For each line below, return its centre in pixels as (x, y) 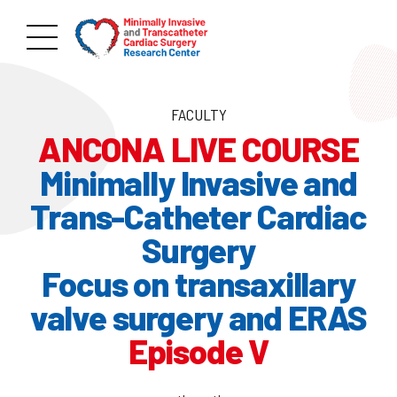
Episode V (198, 350)
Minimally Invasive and (198, 182)
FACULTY (198, 114)
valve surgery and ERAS (198, 317)
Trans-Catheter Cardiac (198, 216)
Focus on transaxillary (198, 283)
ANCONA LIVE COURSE (198, 148)
